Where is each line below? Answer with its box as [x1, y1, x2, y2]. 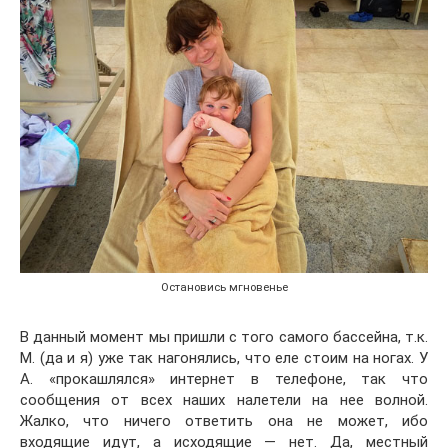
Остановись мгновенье [160, 280, 288, 294]
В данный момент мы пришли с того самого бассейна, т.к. [20, 327, 428, 346]
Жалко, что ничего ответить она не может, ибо [20, 411, 428, 430]
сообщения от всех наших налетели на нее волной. [20, 390, 428, 409]
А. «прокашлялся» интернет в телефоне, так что [20, 369, 428, 388]
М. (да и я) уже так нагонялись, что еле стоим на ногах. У [20, 348, 428, 367]
